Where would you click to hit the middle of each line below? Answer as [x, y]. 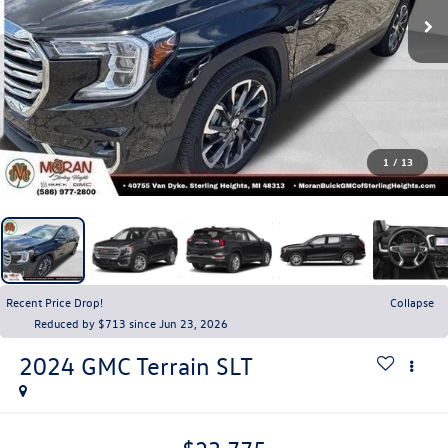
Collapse [412, 301]
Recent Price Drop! [54, 301]
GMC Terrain [145, 365]
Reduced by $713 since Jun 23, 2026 [131, 322]
